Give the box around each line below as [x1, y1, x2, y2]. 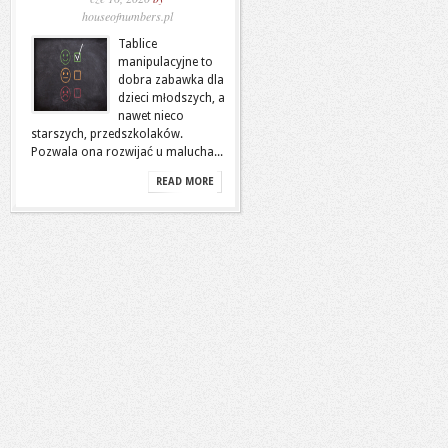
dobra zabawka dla [118, 73, 224, 87]
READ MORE [156, 176, 214, 187]
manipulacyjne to [118, 55, 213, 69]
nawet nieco [118, 109, 184, 123]
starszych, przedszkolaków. [31, 127, 183, 141]
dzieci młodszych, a [118, 91, 225, 105]
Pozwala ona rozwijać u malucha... [31, 145, 223, 159]
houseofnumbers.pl [81, 8, 173, 24]
